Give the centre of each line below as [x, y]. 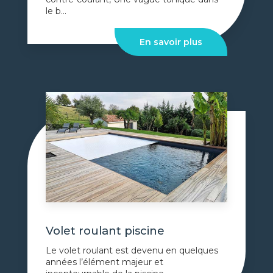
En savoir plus [171, 42]
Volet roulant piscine [105, 231]
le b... [56, 11]
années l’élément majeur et [105, 262]
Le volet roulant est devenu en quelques [132, 251]
